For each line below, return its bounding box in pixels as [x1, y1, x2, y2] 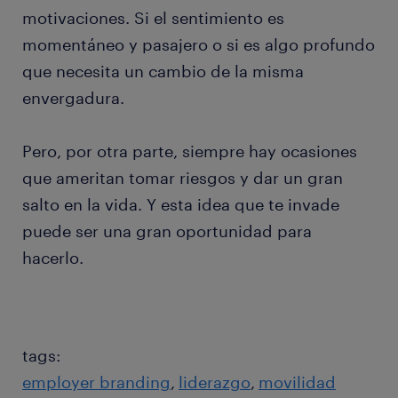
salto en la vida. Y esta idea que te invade [22, 195, 339, 215]
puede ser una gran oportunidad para [22, 221, 312, 242]
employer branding [22, 372, 171, 393]
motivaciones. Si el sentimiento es [22, 8, 284, 28]
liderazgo [179, 372, 251, 393]
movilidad [259, 372, 336, 393]
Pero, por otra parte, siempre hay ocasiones [22, 141, 357, 162]
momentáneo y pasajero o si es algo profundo [22, 35, 375, 55]
